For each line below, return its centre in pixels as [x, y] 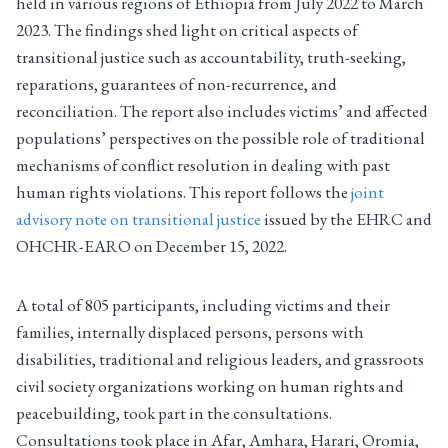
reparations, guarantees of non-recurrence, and [176, 84]
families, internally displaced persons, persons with [190, 332]
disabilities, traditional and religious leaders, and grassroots [220, 359]
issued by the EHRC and [346, 219]
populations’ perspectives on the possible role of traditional [220, 138]
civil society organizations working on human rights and [210, 386]
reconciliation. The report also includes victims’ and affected [222, 111]
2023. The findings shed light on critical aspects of [187, 30]
